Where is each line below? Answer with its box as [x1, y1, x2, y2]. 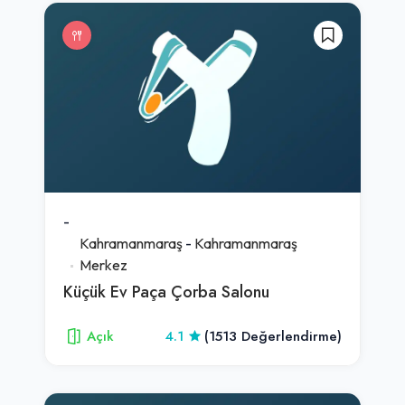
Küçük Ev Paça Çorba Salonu [63, 279, 269, 303]
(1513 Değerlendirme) [204, 326, 342, 345]
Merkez [80, 255, 127, 274]
